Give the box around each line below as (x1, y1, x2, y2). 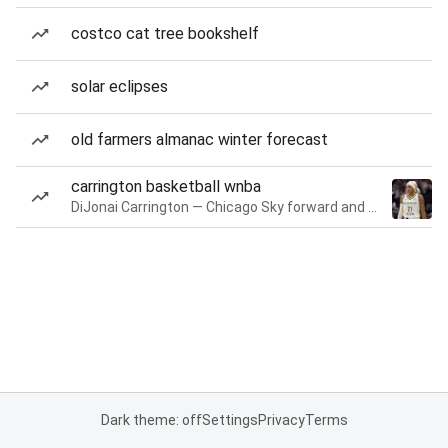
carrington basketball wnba (71, 177, 261, 196)
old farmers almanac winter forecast (71, 130, 328, 149)
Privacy (257, 412, 305, 428)
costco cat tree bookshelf (71, 24, 259, 43)
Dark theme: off (100, 412, 202, 428)
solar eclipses (71, 77, 168, 96)
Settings (201, 412, 258, 428)
